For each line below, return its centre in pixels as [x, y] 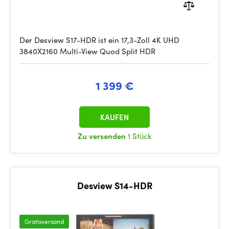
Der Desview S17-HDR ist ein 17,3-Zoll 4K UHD [99, 40]
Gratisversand [44, 221]
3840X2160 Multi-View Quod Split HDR [87, 51]
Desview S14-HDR [114, 185]
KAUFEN [114, 117]
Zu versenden [103, 136]
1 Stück [140, 136]
